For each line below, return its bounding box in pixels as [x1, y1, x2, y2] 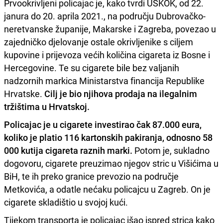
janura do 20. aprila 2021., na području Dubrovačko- [4, 10, 206, 22]
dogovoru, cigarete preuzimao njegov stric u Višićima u [4, 157, 219, 170]
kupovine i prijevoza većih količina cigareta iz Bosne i [4, 49, 210, 61]
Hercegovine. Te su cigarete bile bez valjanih [4, 62, 179, 74]
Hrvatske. [4, 88, 42, 100]
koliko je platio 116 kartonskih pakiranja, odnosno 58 [4, 131, 213, 144]
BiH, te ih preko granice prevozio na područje [4, 170, 179, 183]
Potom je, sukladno [132, 144, 210, 157]
